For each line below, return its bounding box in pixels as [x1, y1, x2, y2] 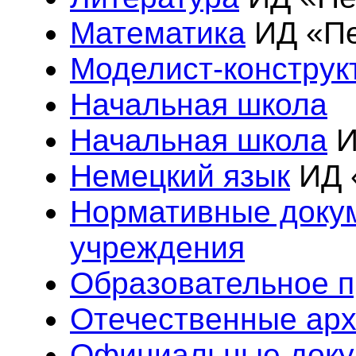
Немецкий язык [70, 159, 290, 193]
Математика [70, 16, 246, 50]
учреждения [70, 230, 245, 265]
